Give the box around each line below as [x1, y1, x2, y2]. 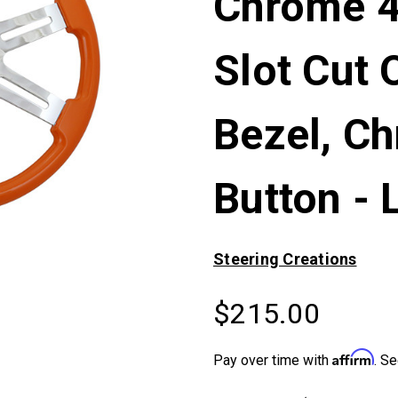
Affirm [332, 348, 374, 366]
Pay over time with [213, 352, 332, 369]
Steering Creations [213, 250, 357, 268]
